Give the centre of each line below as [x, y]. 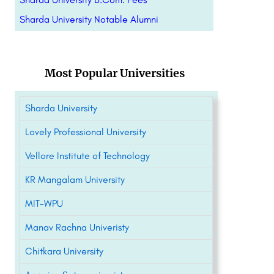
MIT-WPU [44, 203]
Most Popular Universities [114, 73]
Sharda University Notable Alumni [89, 19]
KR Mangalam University [75, 180]
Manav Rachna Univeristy [77, 227]
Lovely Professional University [85, 132]
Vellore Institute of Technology [87, 156]
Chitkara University [64, 251]
